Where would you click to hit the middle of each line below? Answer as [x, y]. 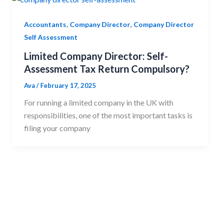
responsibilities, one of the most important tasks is [108, 115]
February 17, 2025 [68, 85]
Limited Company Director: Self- [96, 56]
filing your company [57, 128]
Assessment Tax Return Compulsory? [107, 69]
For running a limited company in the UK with [98, 102]
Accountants [45, 24]
